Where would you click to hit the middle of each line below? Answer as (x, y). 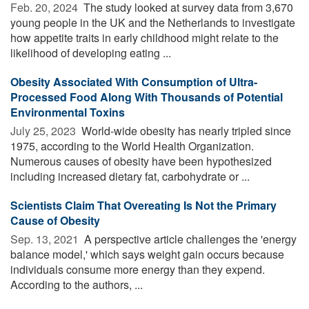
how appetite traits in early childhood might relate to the (144, 37)
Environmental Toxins (68, 112)
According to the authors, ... (77, 284)
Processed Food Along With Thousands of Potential (147, 97)
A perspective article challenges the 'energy (189, 239)
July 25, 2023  (44, 130)
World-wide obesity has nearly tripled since (185, 130)
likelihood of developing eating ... (91, 52)
